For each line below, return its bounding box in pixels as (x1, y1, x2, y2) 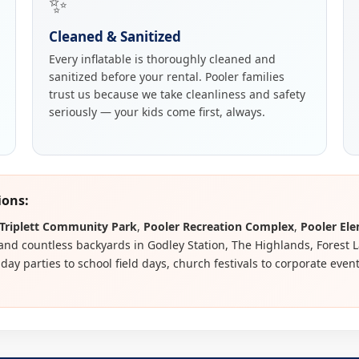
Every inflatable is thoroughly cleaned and (49, 51, 276, 67)
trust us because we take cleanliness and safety (49, 87, 306, 102)
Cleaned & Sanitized (49, 27, 182, 46)
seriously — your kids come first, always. (49, 104, 266, 119)
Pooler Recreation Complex (143, 219, 294, 234)
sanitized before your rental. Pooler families (49, 69, 285, 84)
